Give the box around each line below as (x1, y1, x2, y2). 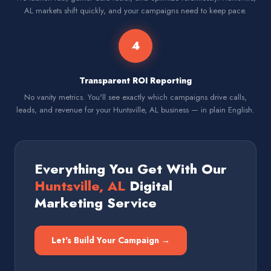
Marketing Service (34, 193, 157, 212)
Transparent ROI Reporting (79, 74, 192, 87)
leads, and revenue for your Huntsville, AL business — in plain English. (16, 104, 255, 116)
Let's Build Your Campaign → (51, 234, 170, 246)
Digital (125, 176, 172, 195)
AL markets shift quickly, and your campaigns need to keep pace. (24, 5, 247, 16)
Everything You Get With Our (34, 159, 227, 178)
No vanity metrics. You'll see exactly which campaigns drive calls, (24, 91, 247, 103)
